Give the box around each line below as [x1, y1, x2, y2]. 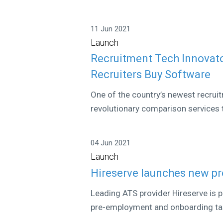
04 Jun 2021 [91, 138, 131, 147]
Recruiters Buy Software [91, 68, 211, 81]
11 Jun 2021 [91, 24, 131, 33]
